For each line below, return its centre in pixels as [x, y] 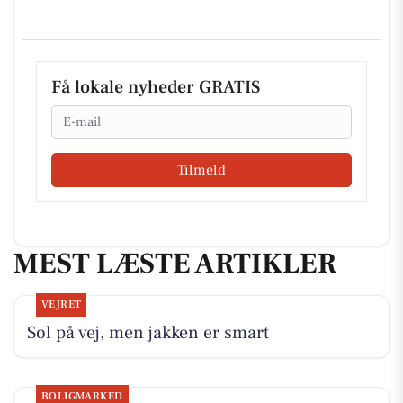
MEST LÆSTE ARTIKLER [175, 263]
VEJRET [61, 305]
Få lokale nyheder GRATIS [156, 87]
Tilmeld [201, 170]
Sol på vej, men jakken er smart [148, 333]
